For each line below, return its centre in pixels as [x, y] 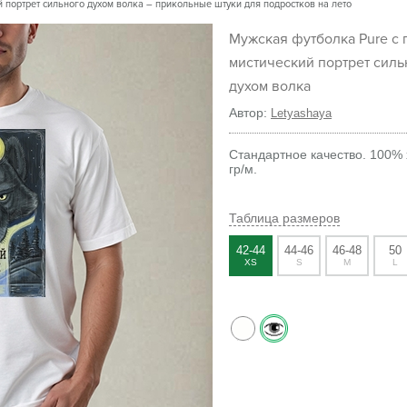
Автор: [250, 113]
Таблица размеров [284, 218]
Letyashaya [301, 113]
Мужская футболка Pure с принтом [235, 39]
